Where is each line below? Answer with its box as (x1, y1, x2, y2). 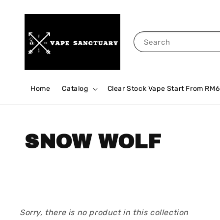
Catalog (62, 84, 88, 93)
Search (143, 37, 170, 47)
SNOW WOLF (25, 131, 162, 152)
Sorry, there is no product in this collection (20, 207, 189, 217)
